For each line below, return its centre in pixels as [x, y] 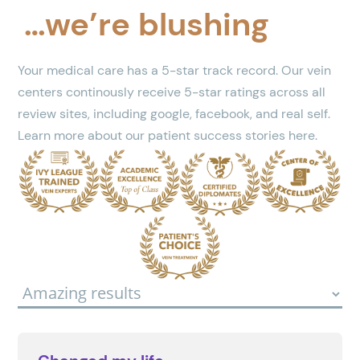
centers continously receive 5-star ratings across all [172, 92]
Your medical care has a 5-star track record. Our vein [175, 70]
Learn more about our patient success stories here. [168, 135]
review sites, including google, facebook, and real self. [174, 113]
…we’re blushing [147, 24]
